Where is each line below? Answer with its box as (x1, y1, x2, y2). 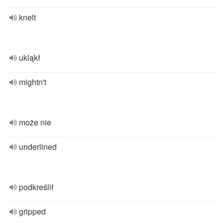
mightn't (19, 76, 46, 88)
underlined (19, 141, 57, 152)
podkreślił (19, 181, 54, 193)
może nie (19, 116, 51, 128)
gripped (19, 206, 46, 217)
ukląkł (19, 52, 40, 63)
